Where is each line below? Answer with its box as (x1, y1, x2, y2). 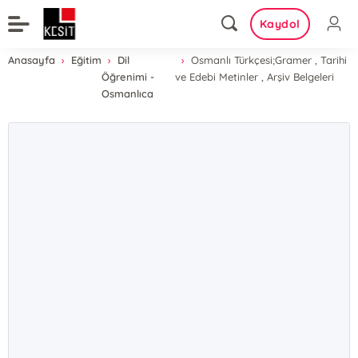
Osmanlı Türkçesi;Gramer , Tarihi (190, 54, 347, 66)
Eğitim (71, 54, 102, 66)
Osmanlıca (101, 87, 154, 100)
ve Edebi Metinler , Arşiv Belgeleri (174, 70, 334, 83)
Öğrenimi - (101, 70, 155, 83)
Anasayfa (8, 54, 56, 66)
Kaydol (259, 17, 300, 31)
